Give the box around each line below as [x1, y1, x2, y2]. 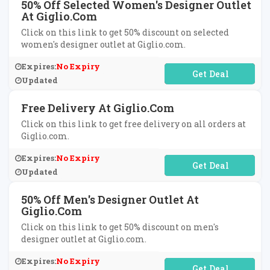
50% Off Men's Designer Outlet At [21, 192, 199, 207]
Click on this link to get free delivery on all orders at [21, 118, 246, 130]
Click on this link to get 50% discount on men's [21, 221, 219, 233]
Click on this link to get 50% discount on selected [21, 27, 229, 38]
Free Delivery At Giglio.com [21, 101, 174, 115]
